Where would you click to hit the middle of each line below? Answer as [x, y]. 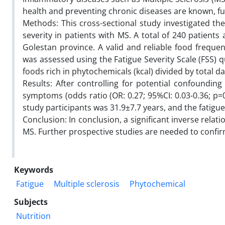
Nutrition [33, 216]
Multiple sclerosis [87, 184]
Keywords [34, 170]
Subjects [31, 202]
